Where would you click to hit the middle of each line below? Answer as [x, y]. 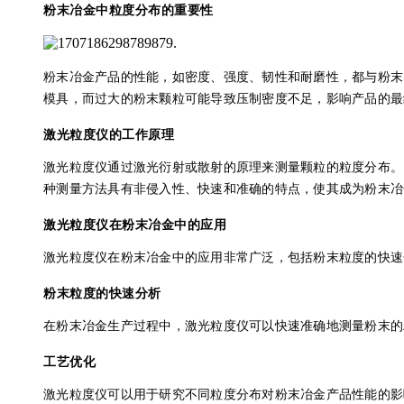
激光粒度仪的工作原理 [109, 134]
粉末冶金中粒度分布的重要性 [129, 10]
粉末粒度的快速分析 [102, 293]
